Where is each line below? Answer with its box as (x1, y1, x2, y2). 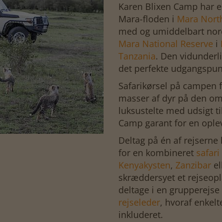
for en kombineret (118, 147, 196, 159)
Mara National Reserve (118, 38, 213, 50)
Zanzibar (175, 159, 211, 171)
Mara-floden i (118, 13, 177, 25)
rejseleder (118, 196, 160, 208)
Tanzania (118, 50, 156, 62)
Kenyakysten (118, 159, 170, 171)
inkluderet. (118, 209, 163, 221)
